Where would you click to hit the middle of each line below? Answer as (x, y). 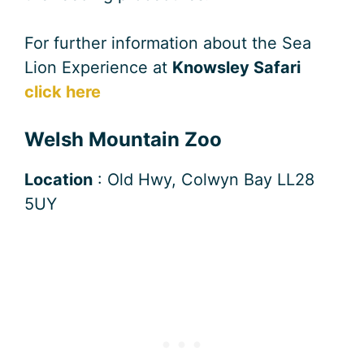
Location (58, 180)
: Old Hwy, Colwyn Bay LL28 (204, 180)
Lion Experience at (98, 68)
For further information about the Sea (168, 43)
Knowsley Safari (236, 68)
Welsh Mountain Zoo (123, 140)
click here (63, 92)
